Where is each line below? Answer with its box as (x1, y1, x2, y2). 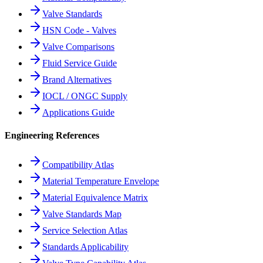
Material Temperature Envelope (42, 176, 159, 186)
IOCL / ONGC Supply (42, 91, 127, 102)
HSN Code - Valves (42, 25, 116, 36)
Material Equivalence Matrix (42, 192, 148, 203)
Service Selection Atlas (42, 225, 127, 235)
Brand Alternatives (42, 75, 112, 85)
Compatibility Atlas (42, 159, 114, 170)
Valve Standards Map (42, 208, 122, 219)
